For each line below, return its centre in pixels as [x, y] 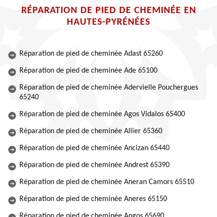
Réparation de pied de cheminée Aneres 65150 [93, 199]
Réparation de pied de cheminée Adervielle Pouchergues [109, 88]
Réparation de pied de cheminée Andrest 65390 [94, 165]
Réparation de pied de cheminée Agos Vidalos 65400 [102, 114]
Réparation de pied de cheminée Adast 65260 [91, 54]
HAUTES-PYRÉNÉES [108, 22]
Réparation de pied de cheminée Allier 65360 [91, 131]
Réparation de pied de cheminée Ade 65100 [88, 71]
